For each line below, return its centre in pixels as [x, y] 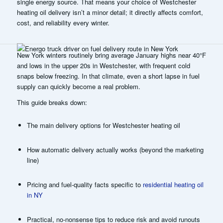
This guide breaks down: [52, 102]
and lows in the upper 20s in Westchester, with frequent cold [103, 65]
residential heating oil [173, 184]
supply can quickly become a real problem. [78, 86]
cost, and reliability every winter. [63, 22]
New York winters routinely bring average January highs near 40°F [111, 55]
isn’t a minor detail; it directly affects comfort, [137, 12]
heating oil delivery [44, 12]
